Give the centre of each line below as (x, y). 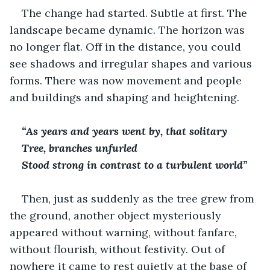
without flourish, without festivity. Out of (119, 249)
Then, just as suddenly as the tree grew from (140, 198)
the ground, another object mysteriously (117, 215)
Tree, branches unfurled (80, 148)
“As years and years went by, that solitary (126, 131)
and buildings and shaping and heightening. (124, 97)
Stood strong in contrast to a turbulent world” (134, 165)
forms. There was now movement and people (127, 80)
